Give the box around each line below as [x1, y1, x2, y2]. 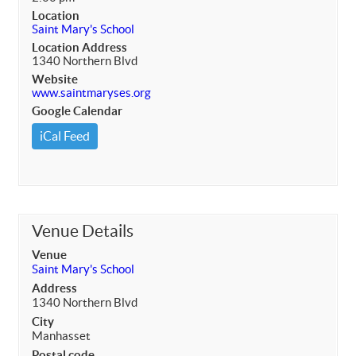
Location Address [32, 40, 127, 54]
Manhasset [32, 328, 91, 342]
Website [32, 72, 78, 86]
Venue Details [32, 221, 133, 240]
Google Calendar [32, 103, 122, 118]
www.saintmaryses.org [32, 85, 151, 99]
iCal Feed [40, 128, 90, 143]
